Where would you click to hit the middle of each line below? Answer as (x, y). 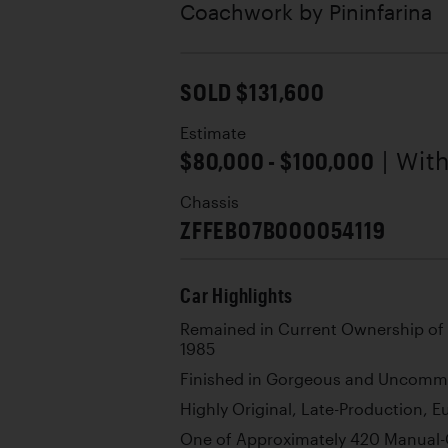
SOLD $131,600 (252, 91)
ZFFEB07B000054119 (283, 229)
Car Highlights (237, 295)
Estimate (213, 133)
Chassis (209, 202)
